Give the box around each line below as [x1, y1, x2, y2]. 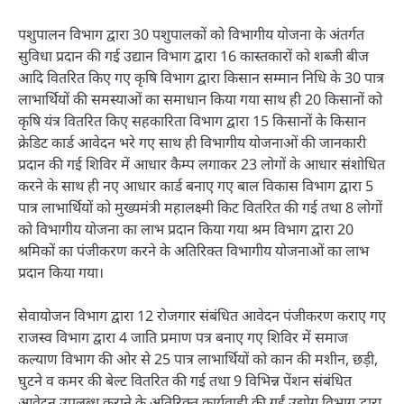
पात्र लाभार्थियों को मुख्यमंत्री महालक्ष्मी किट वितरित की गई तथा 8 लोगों [18, 197, 382, 217]
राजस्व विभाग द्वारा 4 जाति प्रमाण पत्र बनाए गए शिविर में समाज [18, 326, 348, 347]
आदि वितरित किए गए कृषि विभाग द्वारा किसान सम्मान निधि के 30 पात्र [18, 67, 384, 87]
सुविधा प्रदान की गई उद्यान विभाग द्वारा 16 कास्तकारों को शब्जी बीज [18, 45, 369, 66]
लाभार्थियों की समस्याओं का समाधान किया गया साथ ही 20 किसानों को [18, 88, 382, 109]
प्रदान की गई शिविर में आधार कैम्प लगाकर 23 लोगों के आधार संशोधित [18, 153, 385, 174]
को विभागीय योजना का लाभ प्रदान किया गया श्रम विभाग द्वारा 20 [18, 218, 353, 239]
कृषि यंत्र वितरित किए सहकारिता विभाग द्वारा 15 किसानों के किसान [18, 110, 366, 131]
